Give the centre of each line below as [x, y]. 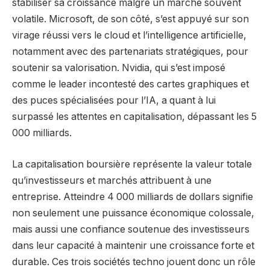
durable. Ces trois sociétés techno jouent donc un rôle [134, 262]
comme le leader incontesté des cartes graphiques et [130, 84]
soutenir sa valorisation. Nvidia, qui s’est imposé [119, 68]
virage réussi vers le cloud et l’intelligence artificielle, [129, 36]
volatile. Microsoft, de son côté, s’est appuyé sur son [130, 19]
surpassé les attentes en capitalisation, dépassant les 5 [134, 117]
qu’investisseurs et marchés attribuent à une [112, 180]
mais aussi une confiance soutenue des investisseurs [131, 229]
